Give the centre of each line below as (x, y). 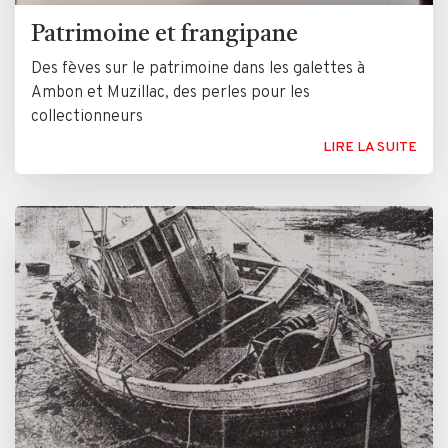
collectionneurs (87, 116)
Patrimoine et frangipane (164, 34)
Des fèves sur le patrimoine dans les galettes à (198, 68)
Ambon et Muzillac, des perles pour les (170, 92)
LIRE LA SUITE (370, 147)
